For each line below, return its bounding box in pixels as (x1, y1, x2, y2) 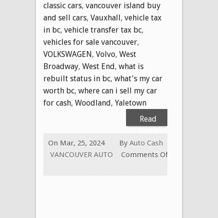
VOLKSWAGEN (43, 49, 92, 59)
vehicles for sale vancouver (43, 37, 137, 47)
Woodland (75, 98, 111, 108)
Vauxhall (91, 13, 121, 22)
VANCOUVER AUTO (50, 150, 113, 159)
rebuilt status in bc (43, 73, 110, 83)
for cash (43, 98, 71, 108)
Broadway (43, 61, 78, 71)
